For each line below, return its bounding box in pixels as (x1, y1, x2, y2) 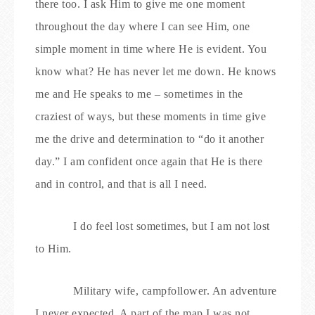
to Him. (35, 243, 72, 255)
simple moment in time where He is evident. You (35, 43, 266, 55)
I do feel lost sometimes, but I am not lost (73, 220, 270, 232)
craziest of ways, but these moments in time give (35, 110, 266, 122)
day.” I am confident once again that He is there (35, 155, 262, 167)
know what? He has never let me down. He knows (35, 65, 276, 77)
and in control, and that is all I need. (35, 178, 207, 190)
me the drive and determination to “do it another (35, 133, 264, 145)
